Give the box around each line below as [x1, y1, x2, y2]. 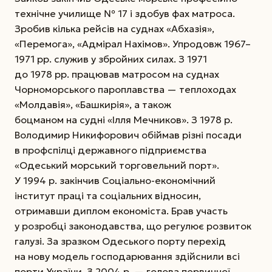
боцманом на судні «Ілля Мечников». [15, 113, 191, 126]
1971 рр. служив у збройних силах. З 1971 [15, 52, 207, 65]
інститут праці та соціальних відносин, [15, 189, 201, 202]
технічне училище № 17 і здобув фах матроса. [15, 7, 235, 19]
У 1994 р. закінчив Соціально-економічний [15, 174, 216, 186]
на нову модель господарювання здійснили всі [15, 250, 240, 262]
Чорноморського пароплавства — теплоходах [15, 83, 236, 95]
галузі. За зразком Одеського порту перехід [15, 234, 226, 247]
